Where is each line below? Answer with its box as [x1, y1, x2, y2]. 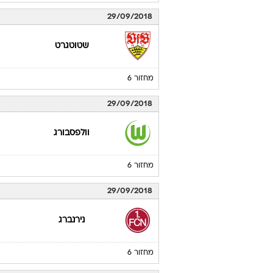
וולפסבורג [54, 129, 90, 137]
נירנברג [58, 216, 85, 224]
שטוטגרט [54, 42, 89, 50]
